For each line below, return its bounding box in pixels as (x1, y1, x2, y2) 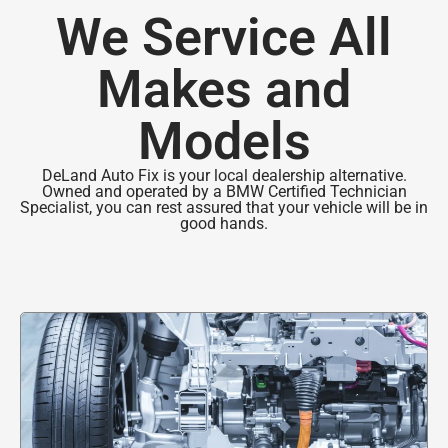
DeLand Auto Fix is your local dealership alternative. (41, 165, 407, 185)
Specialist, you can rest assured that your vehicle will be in (20, 197, 428, 217)
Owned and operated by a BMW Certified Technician (41, 181, 407, 201)
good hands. (180, 213, 268, 233)
